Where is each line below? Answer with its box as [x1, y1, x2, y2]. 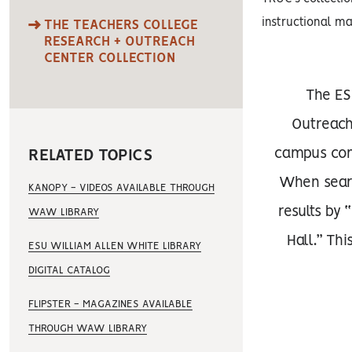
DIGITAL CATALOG [28, 266, 110, 276]
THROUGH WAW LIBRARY [28, 324, 147, 334]
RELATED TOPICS [28, 148, 152, 163]
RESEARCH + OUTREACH [44, 35, 195, 48]
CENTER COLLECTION [44, 52, 175, 64]
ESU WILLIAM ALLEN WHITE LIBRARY [28, 241, 201, 251]
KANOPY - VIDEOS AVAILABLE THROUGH [28, 183, 214, 193]
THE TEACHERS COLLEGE [44, 19, 198, 31]
